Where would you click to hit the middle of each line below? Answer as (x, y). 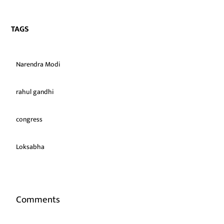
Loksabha (30, 147)
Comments (38, 200)
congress (29, 119)
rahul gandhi (35, 92)
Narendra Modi (38, 64)
